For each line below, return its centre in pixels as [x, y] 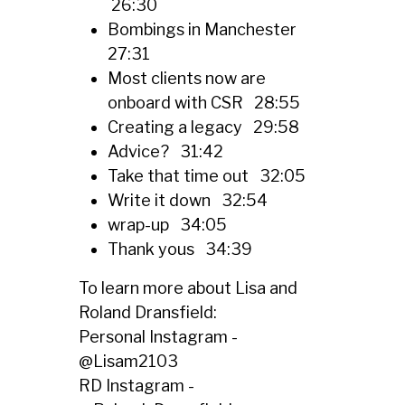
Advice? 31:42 [165, 152]
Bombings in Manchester [203, 30]
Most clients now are [186, 79]
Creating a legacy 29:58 [203, 127]
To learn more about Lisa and [188, 288]
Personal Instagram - [158, 337]
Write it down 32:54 [187, 201]
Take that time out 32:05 [206, 176]
